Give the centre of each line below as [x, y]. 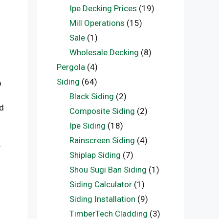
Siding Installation [102, 199]
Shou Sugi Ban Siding [108, 170]
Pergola [71, 67]
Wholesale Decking [104, 52]
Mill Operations [97, 23]
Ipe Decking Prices [103, 8]
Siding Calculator [100, 184]
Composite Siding [102, 111]
